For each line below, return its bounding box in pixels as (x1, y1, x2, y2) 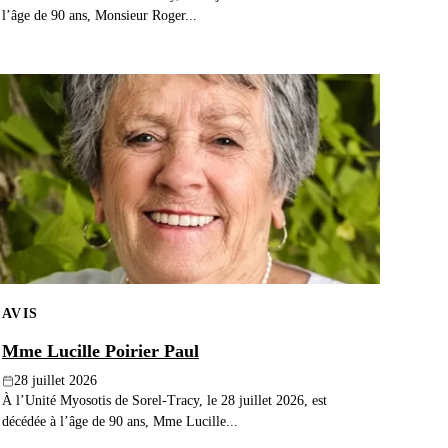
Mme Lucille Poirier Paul (2, 341, 199, 362)
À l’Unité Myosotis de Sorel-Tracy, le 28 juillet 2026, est (2, 392, 327, 409)
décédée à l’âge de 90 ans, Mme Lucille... (2, 413, 238, 430)
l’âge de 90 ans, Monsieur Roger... (2, 6, 197, 23)
